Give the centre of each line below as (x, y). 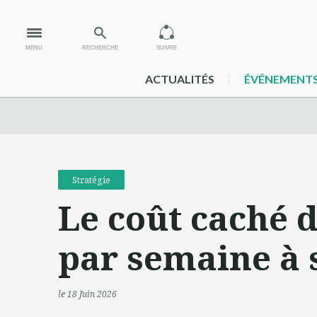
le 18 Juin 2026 (87, 294)
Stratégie (91, 180)
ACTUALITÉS (179, 79)
